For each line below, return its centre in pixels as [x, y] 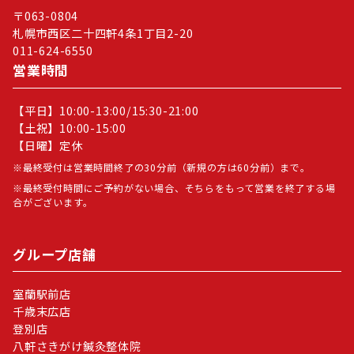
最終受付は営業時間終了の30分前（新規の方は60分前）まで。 [166, 167]
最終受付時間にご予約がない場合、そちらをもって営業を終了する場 [179, 187]
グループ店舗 [55, 254]
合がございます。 [53, 201]
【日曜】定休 [48, 145]
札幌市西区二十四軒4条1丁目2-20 [103, 34]
